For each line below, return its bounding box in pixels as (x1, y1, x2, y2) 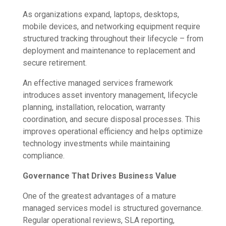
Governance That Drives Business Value (22, 171, 177, 181)
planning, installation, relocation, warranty (22, 102, 165, 112)
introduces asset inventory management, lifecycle (22, 90, 198, 100)
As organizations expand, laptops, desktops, (22, 10, 179, 20)
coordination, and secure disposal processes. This (22, 115, 200, 125)
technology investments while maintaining (22, 139, 170, 149)
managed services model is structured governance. (22, 203, 203, 213)
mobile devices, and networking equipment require (22, 22, 200, 32)
